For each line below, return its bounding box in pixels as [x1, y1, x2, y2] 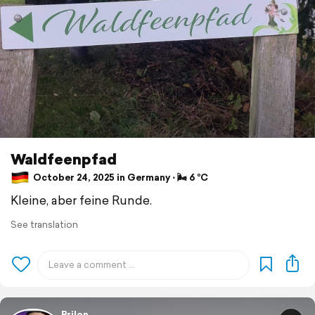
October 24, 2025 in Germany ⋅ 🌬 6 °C [31, 171, 208, 185]
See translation [11, 217, 78, 231]
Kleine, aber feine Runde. [11, 191, 152, 209]
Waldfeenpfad [11, 148, 117, 169]
